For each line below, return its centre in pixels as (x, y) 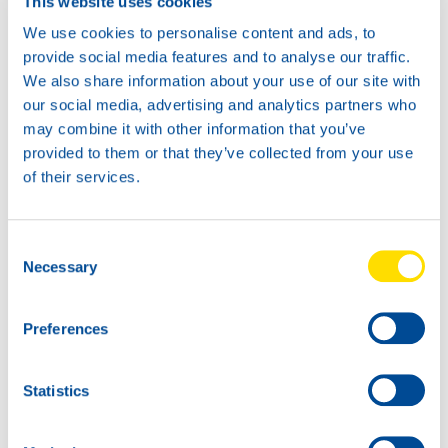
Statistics (56, 390)
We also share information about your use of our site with (222, 81)
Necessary (60, 266)
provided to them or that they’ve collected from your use (218, 153)
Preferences (66, 328)
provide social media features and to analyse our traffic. (217, 57)
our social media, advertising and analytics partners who (219, 105)
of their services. (81, 177)
